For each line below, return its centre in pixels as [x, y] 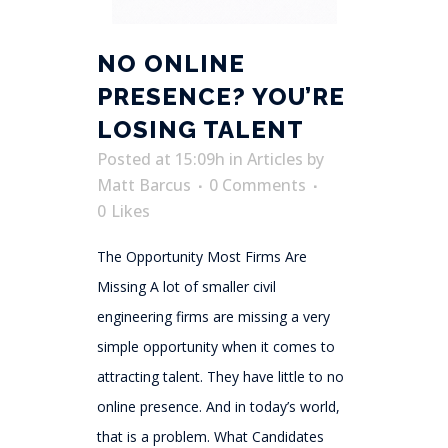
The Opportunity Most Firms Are [202, 257]
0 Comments [257, 185]
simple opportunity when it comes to [216, 347]
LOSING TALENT [200, 130]
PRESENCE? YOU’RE [221, 97]
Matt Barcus [144, 185]
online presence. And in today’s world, [218, 407]
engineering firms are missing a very [213, 317]
